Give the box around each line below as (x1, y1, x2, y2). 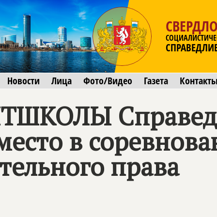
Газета (144, 74, 168, 87)
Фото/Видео (83, 74, 132, 87)
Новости (7, 74, 40, 87)
